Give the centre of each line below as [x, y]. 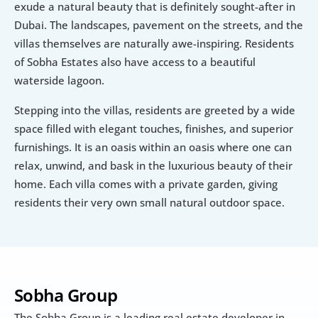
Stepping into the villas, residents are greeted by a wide [155, 110]
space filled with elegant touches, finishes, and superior [154, 129]
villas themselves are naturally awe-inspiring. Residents [154, 44]
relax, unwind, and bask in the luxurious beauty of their [153, 166]
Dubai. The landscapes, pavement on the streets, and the [159, 25]
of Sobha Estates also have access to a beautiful [135, 62]
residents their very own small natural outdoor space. [149, 203]
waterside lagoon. [59, 81]
